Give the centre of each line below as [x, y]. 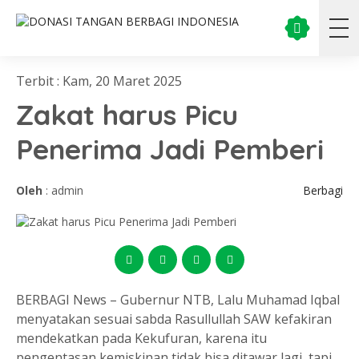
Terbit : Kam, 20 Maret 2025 [99, 81]
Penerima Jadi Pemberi [170, 149]
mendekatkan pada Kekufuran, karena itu [141, 338]
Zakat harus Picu [127, 115]
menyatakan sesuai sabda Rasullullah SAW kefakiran [174, 319]
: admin [63, 190]
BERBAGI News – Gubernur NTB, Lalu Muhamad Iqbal [178, 300]
